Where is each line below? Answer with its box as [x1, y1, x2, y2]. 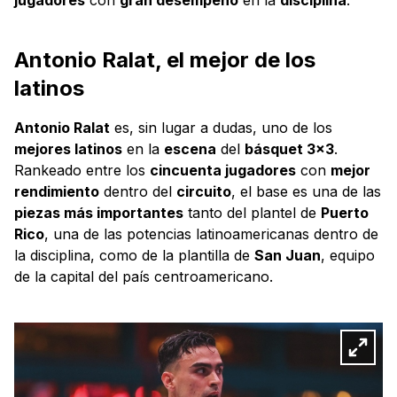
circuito [176, 182, 231, 200]
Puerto [321, 203, 369, 222]
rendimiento [14, 182, 99, 200]
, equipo [321, 245, 375, 264]
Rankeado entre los [14, 160, 150, 179]
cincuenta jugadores [150, 160, 296, 179]
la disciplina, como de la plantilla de [14, 245, 254, 264]
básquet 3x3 [245, 139, 334, 158]
